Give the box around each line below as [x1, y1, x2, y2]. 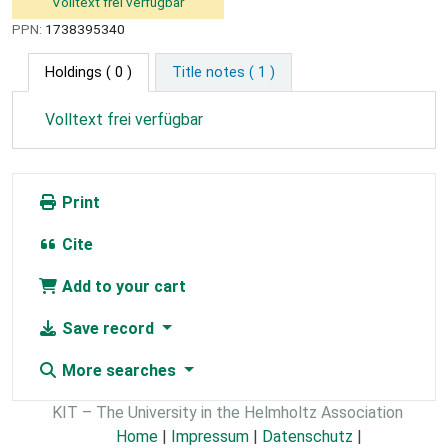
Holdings [45, 64, 102, 82]
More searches [58, 361, 180, 381]
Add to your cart [58, 277, 186, 297]
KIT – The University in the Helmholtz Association [52, 403, 403, 423]
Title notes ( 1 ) [171, 64, 275, 82]
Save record [58, 319, 158, 339]
